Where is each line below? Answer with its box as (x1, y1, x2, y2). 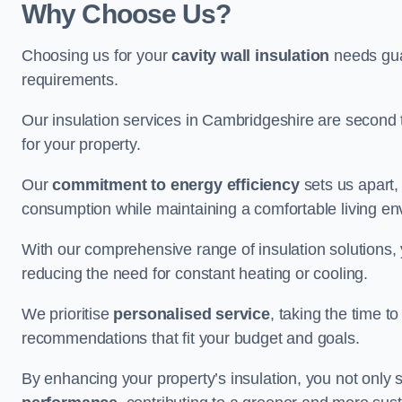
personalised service (113, 305, 270, 323)
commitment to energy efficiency (52, 176, 300, 194)
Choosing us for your (22, 47, 172, 65)
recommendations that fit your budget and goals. (22, 329, 360, 347)
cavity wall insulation (171, 47, 330, 65)
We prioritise (22, 305, 114, 323)
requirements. (22, 71, 118, 89)
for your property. (22, 135, 141, 153)
